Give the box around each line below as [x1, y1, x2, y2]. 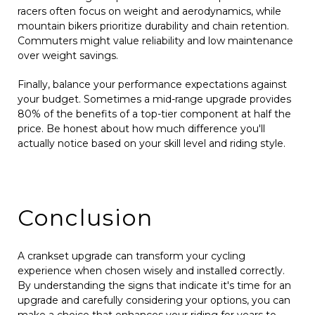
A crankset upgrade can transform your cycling [18, 249, 245, 262]
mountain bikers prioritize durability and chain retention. [18, 19, 289, 32]
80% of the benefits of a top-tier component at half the [18, 107, 291, 120]
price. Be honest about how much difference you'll [18, 122, 265, 135]
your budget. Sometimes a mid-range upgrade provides [18, 92, 291, 105]
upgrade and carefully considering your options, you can [18, 293, 290, 307]
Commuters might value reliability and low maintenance [18, 34, 293, 47]
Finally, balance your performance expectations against [18, 77, 287, 91]
